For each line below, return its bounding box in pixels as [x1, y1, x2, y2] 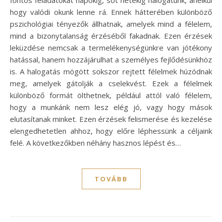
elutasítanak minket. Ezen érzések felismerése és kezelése [10, 113, 212, 124]
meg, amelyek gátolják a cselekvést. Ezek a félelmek [10, 78, 212, 88]
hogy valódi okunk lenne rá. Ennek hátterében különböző [10, 6, 212, 17]
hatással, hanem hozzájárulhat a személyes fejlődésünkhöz [10, 54, 212, 64]
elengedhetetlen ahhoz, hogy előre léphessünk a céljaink [10, 125, 212, 136]
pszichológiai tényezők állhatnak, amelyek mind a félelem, [10, 18, 212, 29]
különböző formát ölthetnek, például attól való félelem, [10, 90, 212, 100]
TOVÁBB [94, 174, 128, 183]
